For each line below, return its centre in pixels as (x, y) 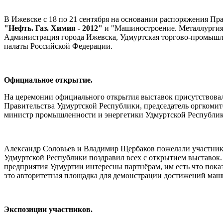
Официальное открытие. (48, 80)
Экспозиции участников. (48, 209)
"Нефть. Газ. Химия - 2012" (53, 28)
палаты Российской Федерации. (58, 46)
